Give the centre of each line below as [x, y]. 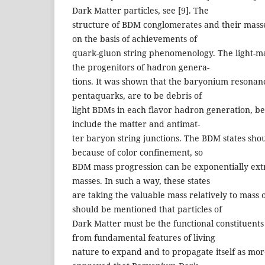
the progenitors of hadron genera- [141, 67]
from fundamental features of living [144, 237]
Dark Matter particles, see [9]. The [140, 10]
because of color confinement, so [138, 152]
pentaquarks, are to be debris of [137, 95]
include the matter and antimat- [136, 124]
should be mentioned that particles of [147, 209]
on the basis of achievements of [135, 38]
